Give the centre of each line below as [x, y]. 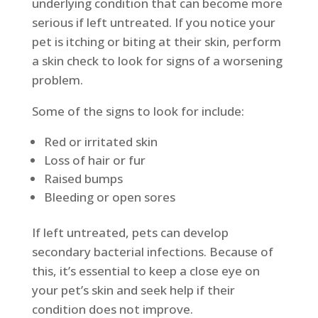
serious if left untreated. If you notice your [153, 23]
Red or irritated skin [100, 142]
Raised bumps [83, 179]
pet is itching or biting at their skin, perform [156, 42]
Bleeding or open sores [109, 197]
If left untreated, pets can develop [130, 233]
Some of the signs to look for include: [138, 111]
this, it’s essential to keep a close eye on [146, 271]
